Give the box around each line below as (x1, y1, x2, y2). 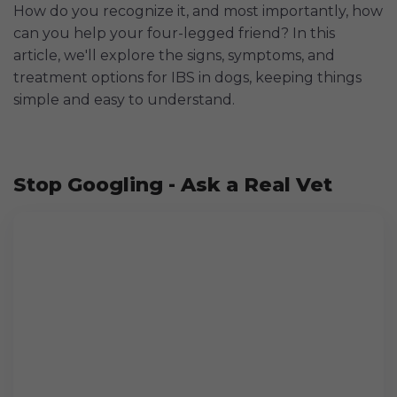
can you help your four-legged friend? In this (13, 25, 335, 43)
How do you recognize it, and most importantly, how (13, 3, 383, 20)
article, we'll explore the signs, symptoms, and (13, 47, 335, 65)
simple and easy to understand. (13, 91, 235, 109)
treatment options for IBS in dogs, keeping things (13, 69, 362, 87)
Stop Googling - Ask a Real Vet (13, 173, 332, 198)
